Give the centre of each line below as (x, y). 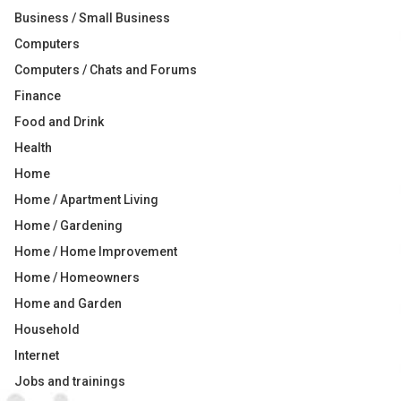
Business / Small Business (92, 18)
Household (47, 329)
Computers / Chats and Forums (106, 70)
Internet (37, 355)
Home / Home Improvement (96, 252)
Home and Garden (68, 303)
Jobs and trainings (70, 381)
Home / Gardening (68, 226)
